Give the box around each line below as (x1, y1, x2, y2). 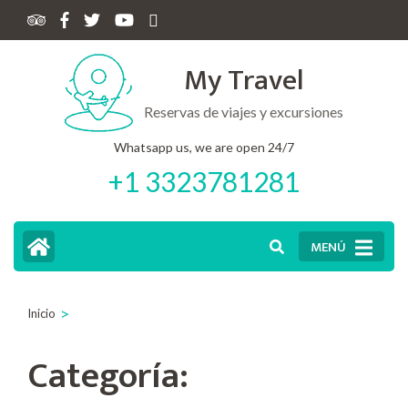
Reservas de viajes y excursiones (144, 102, 343, 120)
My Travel (183, 56, 304, 105)
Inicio (27, 306, 56, 321)
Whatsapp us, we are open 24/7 (114, 139, 294, 155)
